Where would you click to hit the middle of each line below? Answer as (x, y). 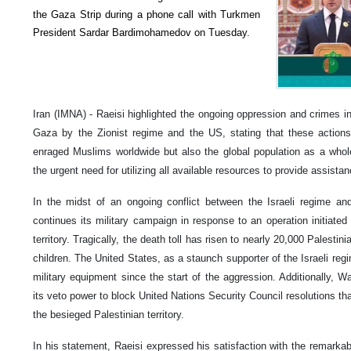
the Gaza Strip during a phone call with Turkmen (147, 14)
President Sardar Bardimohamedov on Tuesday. (141, 33)
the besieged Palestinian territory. (109, 315)
